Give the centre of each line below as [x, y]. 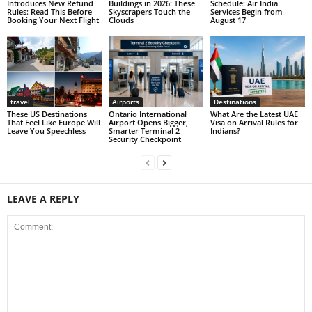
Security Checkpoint [145, 139]
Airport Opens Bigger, [148, 122]
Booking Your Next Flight [53, 20]
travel [20, 102]
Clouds [121, 20]
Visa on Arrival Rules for [254, 122]
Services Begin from [246, 12]
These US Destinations [47, 114]
